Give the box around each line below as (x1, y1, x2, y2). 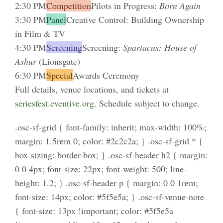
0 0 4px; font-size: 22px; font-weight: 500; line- (14, 163, 187, 175)
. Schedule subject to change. (94, 97, 200, 110)
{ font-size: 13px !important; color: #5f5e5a (14, 205, 173, 217)
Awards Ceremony (72, 69, 139, 82)
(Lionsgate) (36, 55, 80, 68)
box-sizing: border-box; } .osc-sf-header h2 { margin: (14, 149, 208, 161)
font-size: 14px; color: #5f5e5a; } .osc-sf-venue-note (14, 191, 204, 203)
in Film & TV (14, 27, 65, 40)
